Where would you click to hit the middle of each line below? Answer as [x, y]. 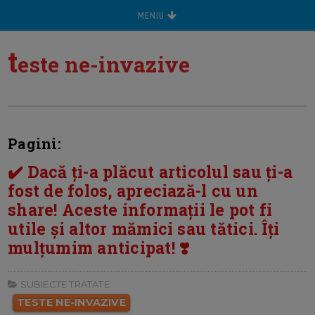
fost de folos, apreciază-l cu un [133, 191]
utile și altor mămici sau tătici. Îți [144, 229]
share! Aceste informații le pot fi [140, 210]
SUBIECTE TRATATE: [65, 284]
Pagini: [34, 143]
